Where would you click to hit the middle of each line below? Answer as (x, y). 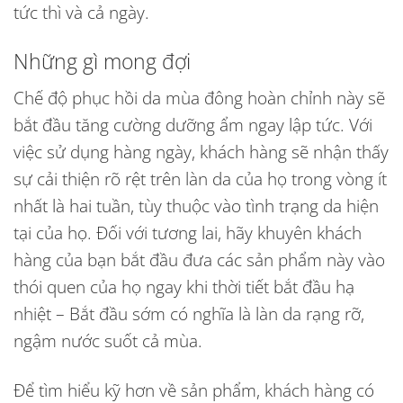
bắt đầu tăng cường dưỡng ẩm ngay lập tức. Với (193, 125)
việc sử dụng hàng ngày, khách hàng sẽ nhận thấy (201, 152)
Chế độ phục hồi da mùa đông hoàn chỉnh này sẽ (199, 98)
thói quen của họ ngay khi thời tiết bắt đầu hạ (184, 287)
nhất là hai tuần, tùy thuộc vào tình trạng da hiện (196, 206)
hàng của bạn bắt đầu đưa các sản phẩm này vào (199, 260)
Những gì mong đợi (102, 61)
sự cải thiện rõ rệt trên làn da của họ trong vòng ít (200, 179)
